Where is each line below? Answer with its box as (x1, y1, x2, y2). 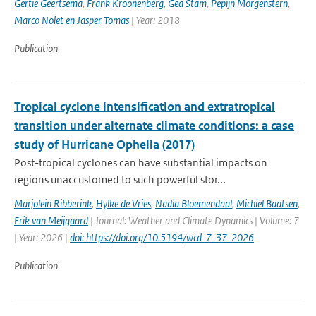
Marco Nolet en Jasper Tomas (14, 13, 131, 27)
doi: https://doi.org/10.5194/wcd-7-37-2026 (70, 231, 254, 244)
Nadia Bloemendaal (155, 197, 232, 210)
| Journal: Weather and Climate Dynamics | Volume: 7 (88, 214, 299, 227)
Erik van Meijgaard (14, 214, 88, 227)
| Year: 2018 (131, 13, 180, 27)
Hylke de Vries (96, 197, 151, 210)
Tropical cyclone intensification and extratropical (14, 99, 275, 114)
